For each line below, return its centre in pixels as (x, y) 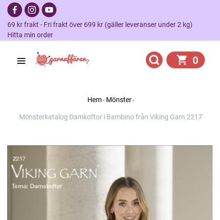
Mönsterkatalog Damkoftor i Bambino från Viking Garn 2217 (111, 117)
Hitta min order (30, 35)
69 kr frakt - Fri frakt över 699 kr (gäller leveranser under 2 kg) (103, 25)
